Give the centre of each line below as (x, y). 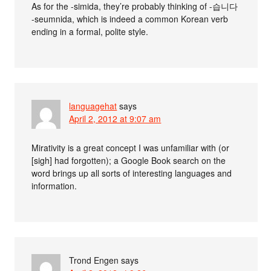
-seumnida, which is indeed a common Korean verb (130, 19)
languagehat (93, 106)
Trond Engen (94, 260)
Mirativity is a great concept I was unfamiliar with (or (131, 148)
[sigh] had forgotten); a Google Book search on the (129, 161)
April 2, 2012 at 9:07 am (115, 119)
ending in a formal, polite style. (90, 32)
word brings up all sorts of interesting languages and (132, 173)
